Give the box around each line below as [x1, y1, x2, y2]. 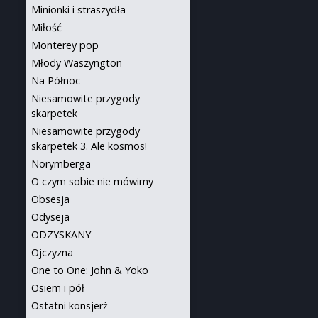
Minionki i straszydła [31, 3, 126, 16]
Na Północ [31, 74, 80, 87]
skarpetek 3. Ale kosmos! [31, 139, 147, 153]
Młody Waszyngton [31, 56, 122, 70]
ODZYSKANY [31, 228, 91, 241]
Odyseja [31, 210, 70, 224]
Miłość [31, 21, 62, 34]
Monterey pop [31, 38, 99, 52]
